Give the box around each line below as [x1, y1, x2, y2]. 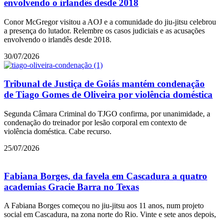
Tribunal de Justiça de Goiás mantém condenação [4, 79, 205, 89]
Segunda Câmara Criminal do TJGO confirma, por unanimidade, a [4, 109, 210, 118]
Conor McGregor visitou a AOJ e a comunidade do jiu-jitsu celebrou [4, 17, 216, 26]
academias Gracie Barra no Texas [4, 181, 139, 192]
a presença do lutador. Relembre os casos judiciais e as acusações [4, 26, 205, 35]
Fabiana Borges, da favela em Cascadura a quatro [4, 170, 207, 181]
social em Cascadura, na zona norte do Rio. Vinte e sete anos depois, [4, 210, 216, 219]
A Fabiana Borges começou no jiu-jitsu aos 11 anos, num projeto [4, 201, 204, 210]
